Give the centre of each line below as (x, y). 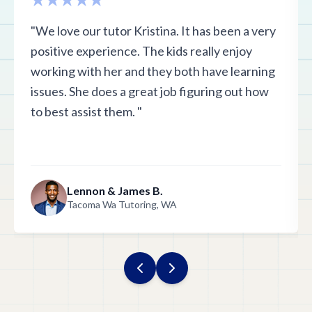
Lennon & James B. (115, 190)
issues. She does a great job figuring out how (150, 91)
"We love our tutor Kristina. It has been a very (153, 31)
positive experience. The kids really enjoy (141, 51)
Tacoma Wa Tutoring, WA (122, 204)
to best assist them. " (86, 111)
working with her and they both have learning (153, 71)
